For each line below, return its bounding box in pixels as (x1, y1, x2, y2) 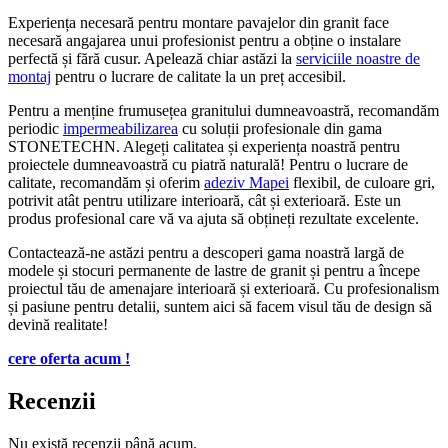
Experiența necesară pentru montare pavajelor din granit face (8, 13, 389, 31)
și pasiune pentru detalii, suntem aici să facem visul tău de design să (8, 297, 432, 315)
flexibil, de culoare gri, (289, 173, 435, 191)
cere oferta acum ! (8, 349, 130, 367)
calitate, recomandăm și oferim (8, 173, 204, 191)
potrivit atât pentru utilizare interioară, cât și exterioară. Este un (8, 191, 401, 209)
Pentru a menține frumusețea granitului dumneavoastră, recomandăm (8, 101, 439, 119)
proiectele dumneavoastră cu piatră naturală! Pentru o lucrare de (8, 155, 408, 173)
